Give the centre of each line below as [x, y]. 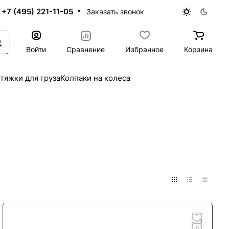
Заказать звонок [115, 11]
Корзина [198, 49]
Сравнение [86, 49]
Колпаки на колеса [95, 78]
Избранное [144, 49]
